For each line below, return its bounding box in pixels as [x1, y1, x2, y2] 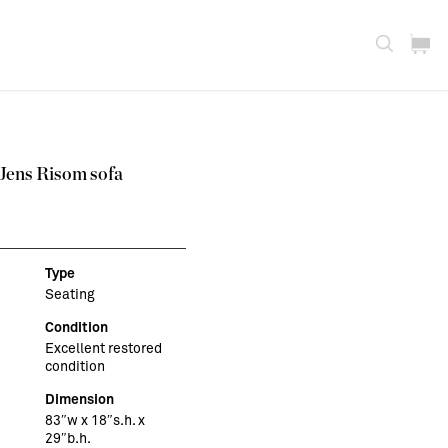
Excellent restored [44, 339, 162, 357]
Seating [44, 285, 95, 303]
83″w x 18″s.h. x [44, 411, 145, 429]
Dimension [44, 390, 114, 408]
